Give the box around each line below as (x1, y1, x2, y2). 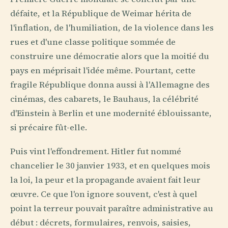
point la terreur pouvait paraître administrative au (10, 203, 213, 215)
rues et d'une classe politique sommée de (10, 36, 176, 48)
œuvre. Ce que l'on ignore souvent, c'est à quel (10, 188, 197, 201)
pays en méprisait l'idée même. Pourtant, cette (10, 65, 195, 76)
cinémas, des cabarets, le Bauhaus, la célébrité (10, 93, 198, 105)
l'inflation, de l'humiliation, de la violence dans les (10, 22, 214, 34)
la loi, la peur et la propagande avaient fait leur (10, 174, 201, 186)
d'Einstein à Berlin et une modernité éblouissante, (10, 107, 212, 119)
